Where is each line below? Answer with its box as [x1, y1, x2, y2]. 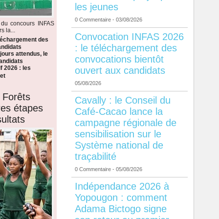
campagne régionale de [74, 117, 176, 129]
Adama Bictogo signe [74, 203, 167, 215]
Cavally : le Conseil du [74, 95, 171, 106]
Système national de [74, 140, 163, 151]
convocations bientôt [74, 54, 164, 65]
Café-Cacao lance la [74, 106, 163, 117]
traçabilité [74, 151, 116, 162]
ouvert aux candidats [74, 65, 165, 76]
